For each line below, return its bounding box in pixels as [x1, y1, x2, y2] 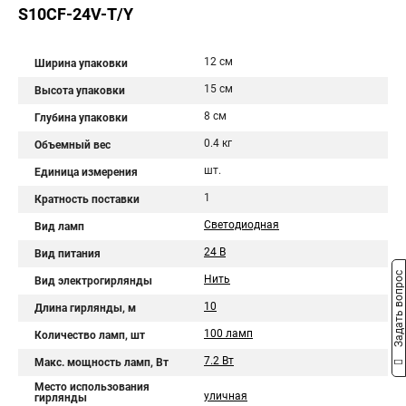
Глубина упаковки [34, 111, 128, 124]
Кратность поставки [34, 193, 140, 206]
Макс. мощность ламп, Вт [34, 356, 169, 369]
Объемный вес [34, 139, 111, 151]
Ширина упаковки [34, 57, 128, 70]
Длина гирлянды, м [34, 302, 136, 314]
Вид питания [34, 247, 101, 260]
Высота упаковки [34, 84, 125, 97]
